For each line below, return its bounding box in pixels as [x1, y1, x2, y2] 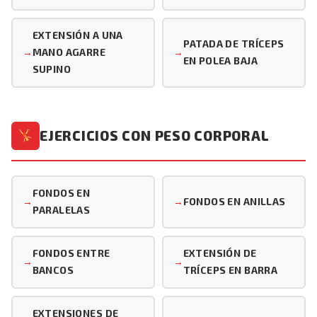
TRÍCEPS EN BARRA [183, 264, 278, 277]
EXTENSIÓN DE [183, 247, 257, 260]
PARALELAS [32, 204, 91, 217]
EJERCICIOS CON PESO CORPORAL [40, 127, 270, 144]
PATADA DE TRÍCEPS [183, 38, 284, 50]
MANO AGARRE [32, 46, 106, 59]
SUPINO [32, 63, 71, 76]
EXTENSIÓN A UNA [32, 29, 123, 42]
